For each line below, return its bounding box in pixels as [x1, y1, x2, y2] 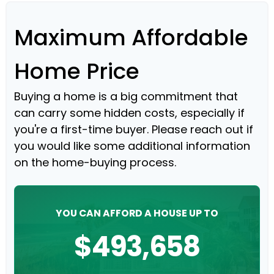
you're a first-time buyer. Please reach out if [14, 121, 253, 137]
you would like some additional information [14, 138, 250, 154]
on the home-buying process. [14, 154, 176, 170]
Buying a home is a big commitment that [14, 88, 238, 104]
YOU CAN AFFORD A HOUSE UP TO [56, 206, 218, 220]
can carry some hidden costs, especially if [14, 105, 245, 120]
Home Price [14, 55, 139, 87]
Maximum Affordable [14, 21, 248, 53]
